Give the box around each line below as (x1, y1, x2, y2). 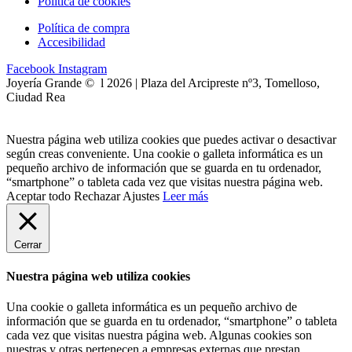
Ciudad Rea (6, 90, 65, 104)
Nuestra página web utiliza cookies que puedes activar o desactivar (6, 132, 336, 146)
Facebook (6, 61, 55, 75)
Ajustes (123, 189, 159, 203)
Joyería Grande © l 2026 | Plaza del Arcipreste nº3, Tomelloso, (6, 75, 320, 90)
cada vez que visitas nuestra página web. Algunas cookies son (6, 328, 312, 343)
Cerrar (14, 238, 42, 251)
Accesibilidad (38, 35, 105, 49)
